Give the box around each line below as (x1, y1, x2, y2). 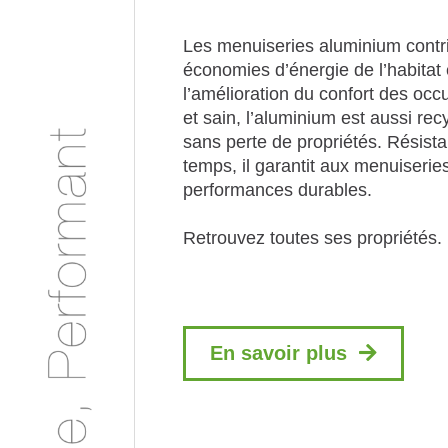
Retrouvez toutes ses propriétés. (183, 228, 443, 249)
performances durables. (183, 180, 373, 201)
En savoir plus (210, 342, 348, 365)
